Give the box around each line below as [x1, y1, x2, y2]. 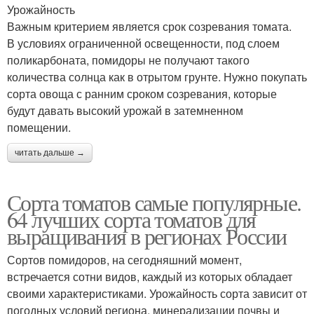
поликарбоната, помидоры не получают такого [7, 52, 250, 69]
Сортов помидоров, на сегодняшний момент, [7, 252, 242, 268]
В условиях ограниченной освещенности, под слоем [7, 35, 280, 52]
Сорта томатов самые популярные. [7, 187, 301, 218]
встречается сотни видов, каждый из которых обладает [7, 268, 292, 285]
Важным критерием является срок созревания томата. [7, 18, 292, 35]
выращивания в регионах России [7, 221, 287, 252]
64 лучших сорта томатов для [7, 204, 256, 235]
